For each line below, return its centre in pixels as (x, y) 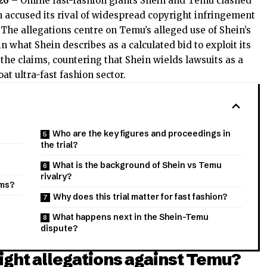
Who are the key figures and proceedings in (142, 134)
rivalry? (56, 177)
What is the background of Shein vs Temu (137, 165)
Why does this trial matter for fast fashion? (140, 197)
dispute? (59, 229)
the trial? (59, 145)
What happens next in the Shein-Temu (131, 217)
